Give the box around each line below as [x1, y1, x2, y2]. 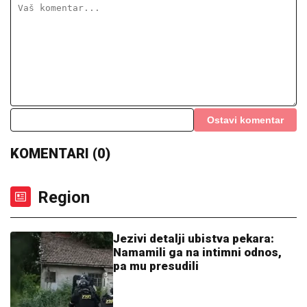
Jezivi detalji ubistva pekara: [113, 231, 274, 245]
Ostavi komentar [207, 114, 284, 125]
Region [38, 187, 90, 207]
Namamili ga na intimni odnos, [113, 245, 282, 259]
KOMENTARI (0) [10, 145, 110, 162]
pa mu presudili [113, 258, 199, 273]
